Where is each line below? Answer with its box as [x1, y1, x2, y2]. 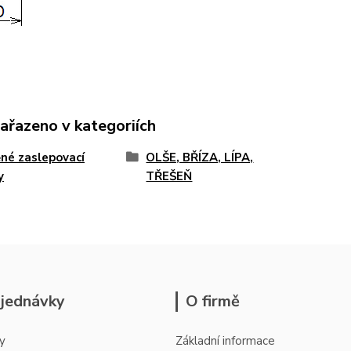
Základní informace [175, 333, 275, 349]
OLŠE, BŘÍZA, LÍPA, [146, 150, 254, 165]
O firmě [186, 291, 240, 312]
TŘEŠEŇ [146, 168, 193, 184]
